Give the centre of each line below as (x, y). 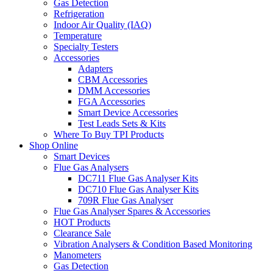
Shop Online (54, 145)
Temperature (78, 35)
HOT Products (82, 222)
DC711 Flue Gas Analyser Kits (138, 178)
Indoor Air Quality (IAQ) (102, 24)
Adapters (95, 68)
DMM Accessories (114, 90)
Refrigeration (79, 13)
